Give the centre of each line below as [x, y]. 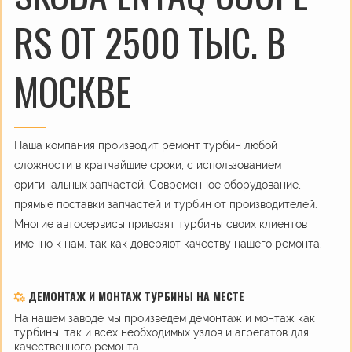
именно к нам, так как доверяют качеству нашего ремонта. [168, 243]
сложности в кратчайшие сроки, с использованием [148, 165]
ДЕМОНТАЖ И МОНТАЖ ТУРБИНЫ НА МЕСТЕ [135, 295]
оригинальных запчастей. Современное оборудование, [158, 184]
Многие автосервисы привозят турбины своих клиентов [161, 224]
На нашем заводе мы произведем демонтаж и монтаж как [165, 318]
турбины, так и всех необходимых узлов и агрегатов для [161, 332]
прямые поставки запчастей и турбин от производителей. [166, 204]
